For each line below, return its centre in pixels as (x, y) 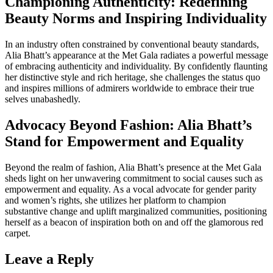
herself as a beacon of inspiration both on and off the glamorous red (134, 222)
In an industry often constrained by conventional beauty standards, (132, 44)
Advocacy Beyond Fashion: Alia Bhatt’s (128, 125)
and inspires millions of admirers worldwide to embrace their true (129, 88)
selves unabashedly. (43, 99)
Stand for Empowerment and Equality (124, 142)
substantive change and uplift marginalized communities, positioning (136, 211)
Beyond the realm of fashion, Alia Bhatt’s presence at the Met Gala (133, 167)
